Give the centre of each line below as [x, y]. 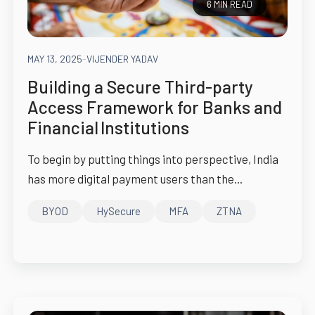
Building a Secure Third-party [140, 87]
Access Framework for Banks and [154, 107]
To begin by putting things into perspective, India [153, 159]
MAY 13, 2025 [54, 59]
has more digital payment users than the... [135, 179]
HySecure [118, 211]
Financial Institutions [108, 128]
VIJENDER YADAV [122, 59]
